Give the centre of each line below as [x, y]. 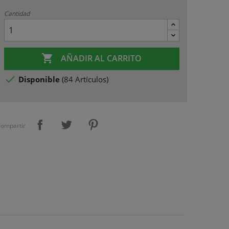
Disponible [39, 79]
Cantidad [17, 13]
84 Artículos [85, 79]
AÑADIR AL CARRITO [101, 58]
